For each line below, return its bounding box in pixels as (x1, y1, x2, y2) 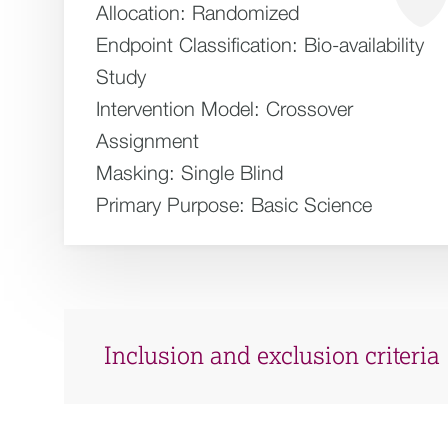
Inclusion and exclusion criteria (104, 344, 440, 369)
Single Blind (181, 161, 283, 184)
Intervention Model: (96, 97, 260, 120)
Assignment (96, 129, 199, 152)
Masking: (96, 161, 175, 184)
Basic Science (251, 193, 372, 216)
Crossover (266, 97, 353, 120)
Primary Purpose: (96, 193, 245, 216)
